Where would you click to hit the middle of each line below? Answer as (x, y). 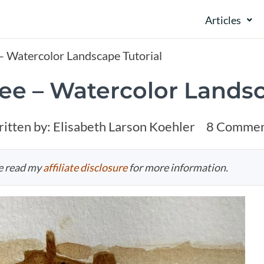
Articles (223, 20)
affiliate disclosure (85, 168)
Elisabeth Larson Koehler (123, 127)
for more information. (178, 168)
